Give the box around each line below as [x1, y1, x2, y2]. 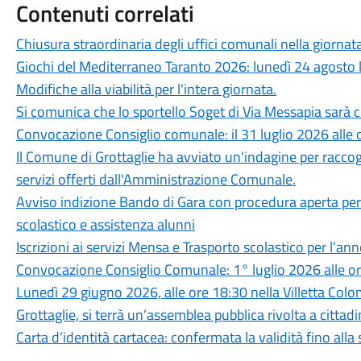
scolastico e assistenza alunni [15, 213, 195, 235]
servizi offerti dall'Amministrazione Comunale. [15, 168, 296, 190]
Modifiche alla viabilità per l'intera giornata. [15, 77, 276, 100]
